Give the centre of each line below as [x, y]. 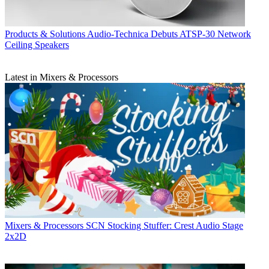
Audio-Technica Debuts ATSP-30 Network [169, 34]
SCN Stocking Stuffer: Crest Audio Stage [165, 226]
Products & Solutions [45, 34]
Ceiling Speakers [37, 45]
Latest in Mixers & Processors [62, 77]
